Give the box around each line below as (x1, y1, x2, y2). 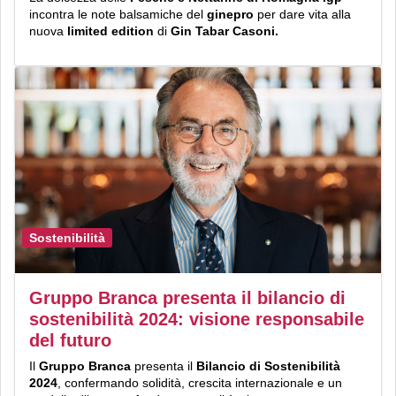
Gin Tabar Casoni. (167, 23, 278, 38)
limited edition (67, 23, 154, 38)
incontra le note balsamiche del (29, 6, 207, 21)
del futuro (29, 330, 111, 350)
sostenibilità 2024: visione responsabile (29, 308, 364, 329)
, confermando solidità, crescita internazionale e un (57, 375, 342, 390)
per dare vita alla (254, 6, 351, 21)
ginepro (207, 6, 254, 21)
